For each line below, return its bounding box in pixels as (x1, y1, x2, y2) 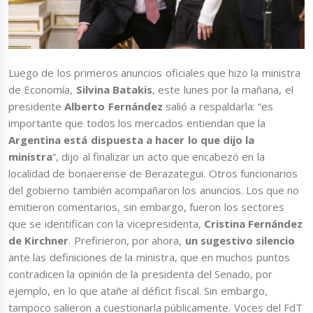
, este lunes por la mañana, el (152, 82, 293, 97)
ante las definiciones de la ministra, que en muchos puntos (8, 250, 290, 265)
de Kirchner (8, 233, 69, 248)
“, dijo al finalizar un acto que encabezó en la (52, 150, 265, 164)
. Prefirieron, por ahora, (68, 233, 185, 248)
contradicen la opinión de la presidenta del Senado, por (8, 267, 273, 282)
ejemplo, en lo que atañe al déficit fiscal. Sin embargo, (8, 284, 268, 298)
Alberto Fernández (64, 99, 163, 114)
